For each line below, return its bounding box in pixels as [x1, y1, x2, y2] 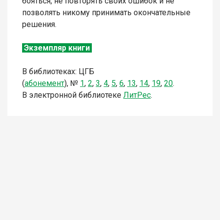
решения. [22, 20, 58, 29]
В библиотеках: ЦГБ [22, 67, 94, 77]
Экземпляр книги [22, 43, 92, 53]
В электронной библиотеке [22, 90, 123, 100]
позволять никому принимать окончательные [22, 8, 191, 18]
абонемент [25, 79, 64, 88]
